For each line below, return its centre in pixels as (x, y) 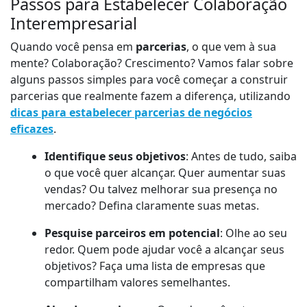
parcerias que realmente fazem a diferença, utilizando (150, 96)
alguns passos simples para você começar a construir (149, 80)
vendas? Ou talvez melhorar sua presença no (161, 189)
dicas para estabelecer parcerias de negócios (131, 113)
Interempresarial (74, 24)
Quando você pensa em (73, 47)
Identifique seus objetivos (115, 157)
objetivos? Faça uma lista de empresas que (155, 266)
